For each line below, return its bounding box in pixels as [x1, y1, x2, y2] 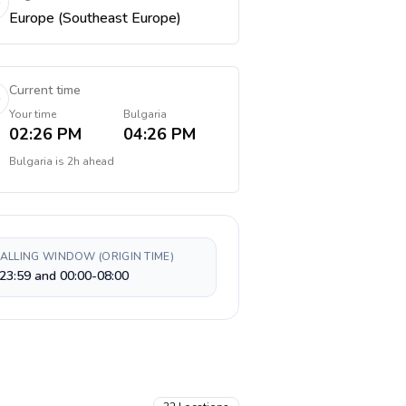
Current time [8, 82, 81, 99]
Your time [8, 107, 56, 121]
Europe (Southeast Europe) [8, 8, 181, 28]
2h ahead [66, 154, 114, 169]
